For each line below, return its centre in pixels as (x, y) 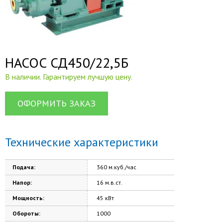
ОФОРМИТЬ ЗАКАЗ (56, 103)
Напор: (22, 182)
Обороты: (26, 213)
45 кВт (105, 198)
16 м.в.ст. (109, 182)
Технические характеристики (82, 142)
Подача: (24, 167)
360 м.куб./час (116, 167)
